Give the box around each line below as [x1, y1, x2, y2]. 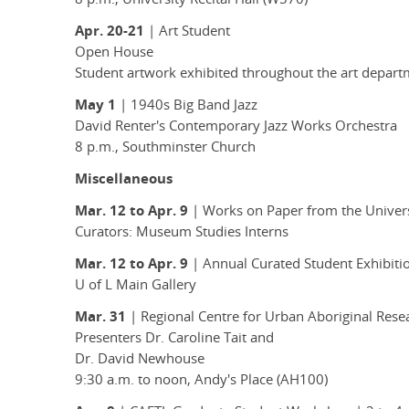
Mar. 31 [75, 307, 126, 327]
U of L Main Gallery [75, 275, 196, 295]
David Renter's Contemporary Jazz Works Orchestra [75, 116, 397, 136]
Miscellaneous [75, 169, 173, 189]
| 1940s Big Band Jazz [116, 95, 257, 115]
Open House [75, 42, 153, 62]
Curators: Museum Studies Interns [75, 222, 288, 242]
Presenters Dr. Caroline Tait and [75, 328, 274, 348]
